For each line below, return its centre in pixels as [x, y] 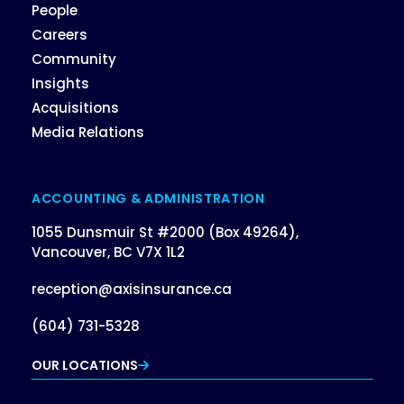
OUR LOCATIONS [85, 365]
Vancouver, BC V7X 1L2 [108, 252]
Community [74, 59]
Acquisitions [75, 107]
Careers [60, 34]
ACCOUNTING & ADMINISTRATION [148, 199]
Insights [60, 83]
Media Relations [88, 132]
